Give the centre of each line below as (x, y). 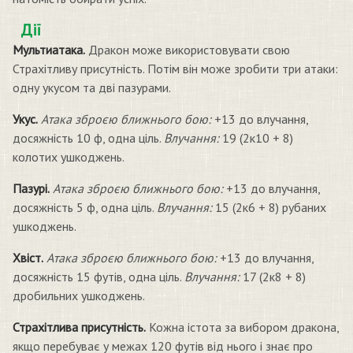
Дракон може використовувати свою (188, 50)
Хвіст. (28, 258)
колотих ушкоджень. (69, 157)
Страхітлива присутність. (79, 327)
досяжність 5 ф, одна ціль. (85, 207)
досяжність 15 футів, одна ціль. (98, 277)
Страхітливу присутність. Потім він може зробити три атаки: (175, 69)
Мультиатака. (49, 50)
